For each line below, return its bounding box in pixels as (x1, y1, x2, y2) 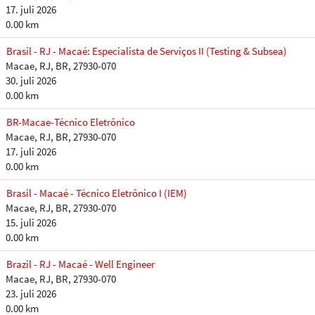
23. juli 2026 (6, 287, 56, 300)
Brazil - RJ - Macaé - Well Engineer (6, 257, 155, 271)
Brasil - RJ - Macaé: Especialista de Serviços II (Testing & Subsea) (6, 44, 287, 58)
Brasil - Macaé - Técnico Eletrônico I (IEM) (6, 186, 187, 200)
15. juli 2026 (6, 216, 56, 229)
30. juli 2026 (6, 74, 56, 87)
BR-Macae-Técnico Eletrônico (6, 115, 135, 129)
